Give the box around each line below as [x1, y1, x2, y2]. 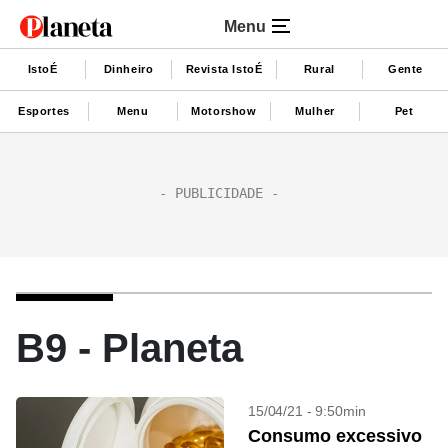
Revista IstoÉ [185, 62, 263, 75]
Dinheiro [103, 62, 154, 75]
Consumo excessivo [248, 426, 422, 446]
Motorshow [191, 104, 257, 117]
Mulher [295, 104, 335, 117]
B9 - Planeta [16, 326, 243, 370]
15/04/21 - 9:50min [248, 403, 366, 419]
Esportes [18, 104, 70, 117]
